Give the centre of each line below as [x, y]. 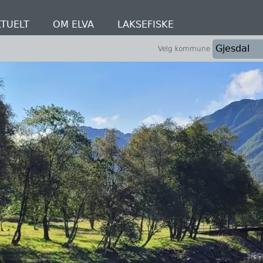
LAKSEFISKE [146, 24]
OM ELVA [73, 24]
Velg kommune [184, 48]
